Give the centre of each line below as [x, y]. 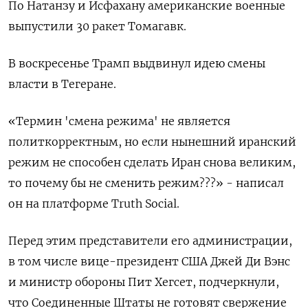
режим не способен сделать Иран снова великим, [152, 163]
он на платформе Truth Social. [94, 204]
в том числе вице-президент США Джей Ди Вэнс [149, 262]
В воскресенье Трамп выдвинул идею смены [137, 64]
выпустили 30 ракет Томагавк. [97, 26]
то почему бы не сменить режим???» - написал [146, 183]
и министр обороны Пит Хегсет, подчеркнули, [144, 282]
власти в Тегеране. [62, 84]
